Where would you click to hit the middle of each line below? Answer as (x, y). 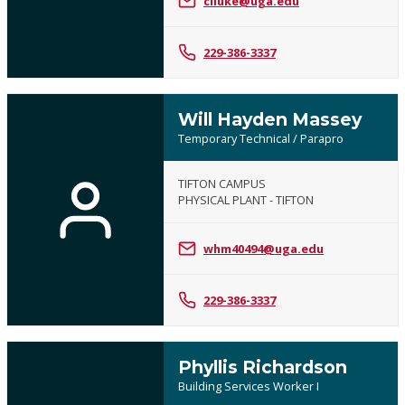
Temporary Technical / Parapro (260, 139)
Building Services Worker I (248, 386)
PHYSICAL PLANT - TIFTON (245, 200)
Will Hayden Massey (269, 120)
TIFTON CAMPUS (221, 184)
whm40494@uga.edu (263, 249)
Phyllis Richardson (262, 367)
